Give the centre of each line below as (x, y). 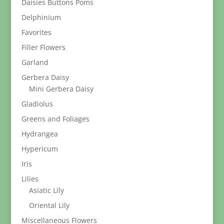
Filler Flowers (43, 47)
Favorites (36, 32)
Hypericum (39, 149)
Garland (35, 62)
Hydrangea (39, 134)
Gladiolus (37, 104)
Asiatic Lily (46, 190)
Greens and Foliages (55, 119)
